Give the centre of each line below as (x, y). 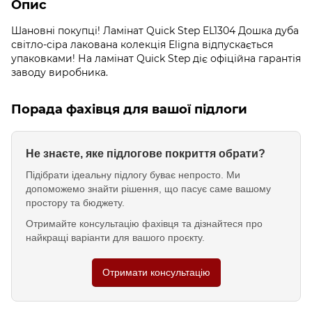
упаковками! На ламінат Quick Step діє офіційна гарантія (156, 58)
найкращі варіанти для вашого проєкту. (115, 237)
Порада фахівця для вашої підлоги (129, 109)
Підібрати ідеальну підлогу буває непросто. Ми (133, 174)
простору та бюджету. (75, 202)
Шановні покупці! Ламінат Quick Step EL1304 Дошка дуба (155, 30)
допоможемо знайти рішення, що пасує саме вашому (148, 188)
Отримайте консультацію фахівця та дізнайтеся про (144, 223)
